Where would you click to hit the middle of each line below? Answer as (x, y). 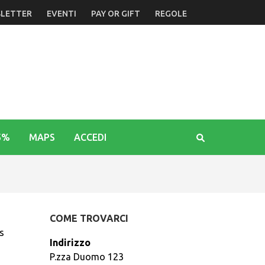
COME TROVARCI (89, 218)
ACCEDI (90, 137)
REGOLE (171, 14)
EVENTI (62, 14)
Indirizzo (70, 243)
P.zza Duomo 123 (86, 257)
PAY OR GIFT (116, 14)
